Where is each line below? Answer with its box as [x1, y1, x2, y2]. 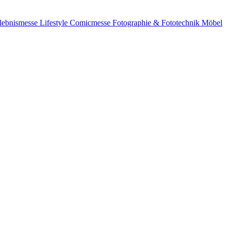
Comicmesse [70, 18, 112, 27]
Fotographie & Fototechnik [112, 18, 202, 27]
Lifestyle [40, 18, 70, 27]
